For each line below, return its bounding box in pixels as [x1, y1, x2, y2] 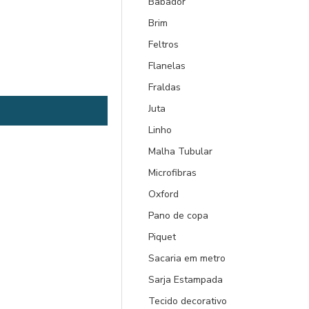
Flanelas [148, 59, 186, 72]
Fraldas [148, 81, 181, 94]
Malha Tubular [148, 145, 212, 158]
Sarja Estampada [148, 273, 223, 286]
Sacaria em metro [148, 252, 226, 265]
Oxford [148, 188, 179, 201]
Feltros [148, 38, 179, 51]
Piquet [148, 230, 176, 243]
